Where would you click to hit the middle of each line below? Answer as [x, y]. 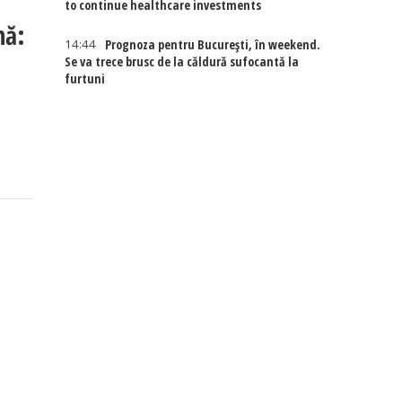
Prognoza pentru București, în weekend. [213, 44]
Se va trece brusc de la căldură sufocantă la [182, 61]
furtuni [85, 79]
